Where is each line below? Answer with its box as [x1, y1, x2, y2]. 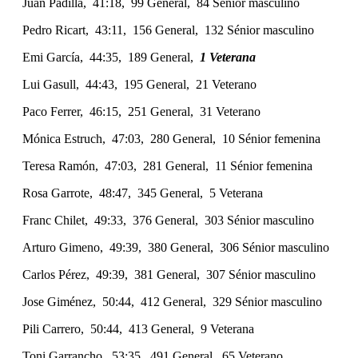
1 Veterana [200, 50, 256, 64]
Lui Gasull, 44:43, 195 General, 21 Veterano [22, 77, 257, 91]
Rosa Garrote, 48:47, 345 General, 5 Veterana [22, 185, 263, 200]
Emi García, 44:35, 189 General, [22, 50, 200, 64]
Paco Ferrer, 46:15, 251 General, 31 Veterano [22, 104, 261, 118]
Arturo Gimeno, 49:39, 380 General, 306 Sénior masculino [22, 240, 329, 254]
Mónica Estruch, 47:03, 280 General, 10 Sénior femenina [22, 131, 320, 145]
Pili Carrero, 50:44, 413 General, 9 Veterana [22, 321, 254, 336]
